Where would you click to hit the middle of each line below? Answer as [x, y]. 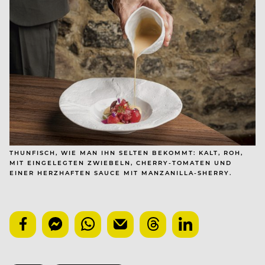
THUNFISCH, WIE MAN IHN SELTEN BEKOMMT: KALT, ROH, [126, 153]
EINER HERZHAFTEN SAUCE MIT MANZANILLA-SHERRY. [121, 173]
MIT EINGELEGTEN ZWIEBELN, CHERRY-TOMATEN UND [121, 163]
